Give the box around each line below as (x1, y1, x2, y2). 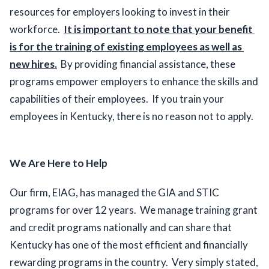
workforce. (10, 23, 64, 36)
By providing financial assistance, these (57, 58, 235, 71)
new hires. (10, 58, 57, 71)
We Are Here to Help (10, 157, 107, 170)
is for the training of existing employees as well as (10, 40, 242, 53)
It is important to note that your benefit (64, 23, 253, 36)
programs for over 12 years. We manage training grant (10, 204, 258, 217)
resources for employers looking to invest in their (10, 5, 230, 19)
